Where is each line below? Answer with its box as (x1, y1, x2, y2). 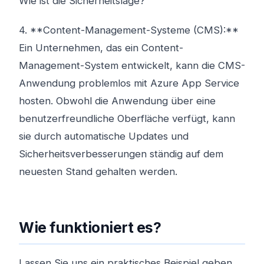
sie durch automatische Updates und (19, 130, 189, 142)
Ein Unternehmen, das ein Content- (19, 42, 183, 54)
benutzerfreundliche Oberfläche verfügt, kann (19, 113, 235, 124)
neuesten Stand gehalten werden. (19, 166, 177, 177)
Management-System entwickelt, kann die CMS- (19, 60, 245, 71)
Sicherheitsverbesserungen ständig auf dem (19, 148, 223, 160)
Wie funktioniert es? (19, 219, 161, 236)
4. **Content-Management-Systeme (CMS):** (19, 24, 239, 36)
